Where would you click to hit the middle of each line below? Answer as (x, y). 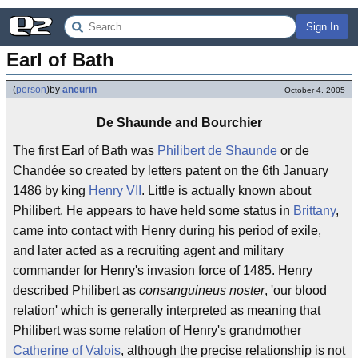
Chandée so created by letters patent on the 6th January (171, 171)
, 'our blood (296, 290)
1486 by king (51, 191)
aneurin (80, 89)
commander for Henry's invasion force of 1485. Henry (163, 270)
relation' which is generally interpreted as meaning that (167, 310)
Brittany (314, 211)
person (31, 89)
